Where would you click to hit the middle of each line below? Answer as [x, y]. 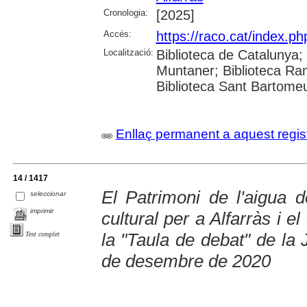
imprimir [42, 211]
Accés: [117, 34]
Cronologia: [125, 13]
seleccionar [48, 194]
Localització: [128, 53]
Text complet [42, 234]
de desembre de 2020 [186, 261]
